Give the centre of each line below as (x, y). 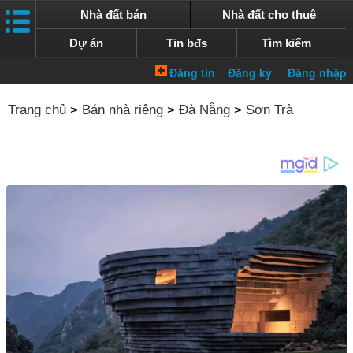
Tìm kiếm (287, 43)
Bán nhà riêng (123, 110)
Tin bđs (186, 43)
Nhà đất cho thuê (269, 15)
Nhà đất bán (113, 15)
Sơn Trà (269, 110)
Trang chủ (37, 110)
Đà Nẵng (204, 110)
